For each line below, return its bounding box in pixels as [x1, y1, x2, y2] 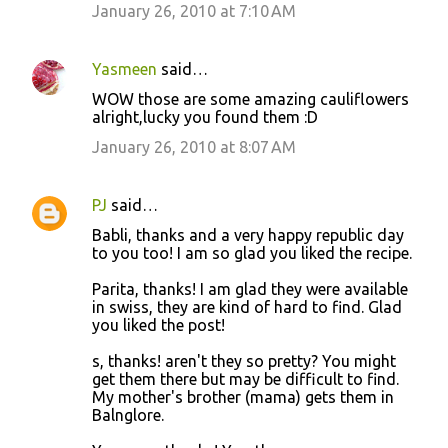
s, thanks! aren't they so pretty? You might [92, 351, 396, 370]
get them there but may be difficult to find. [92, 369, 399, 388]
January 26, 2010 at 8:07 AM [92, 137, 296, 156]
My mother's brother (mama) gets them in [92, 387, 394, 406]
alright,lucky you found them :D [92, 107, 318, 126]
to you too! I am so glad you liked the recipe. [92, 243, 412, 262]
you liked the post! [92, 315, 225, 334]
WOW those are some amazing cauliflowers [92, 89, 409, 108]
